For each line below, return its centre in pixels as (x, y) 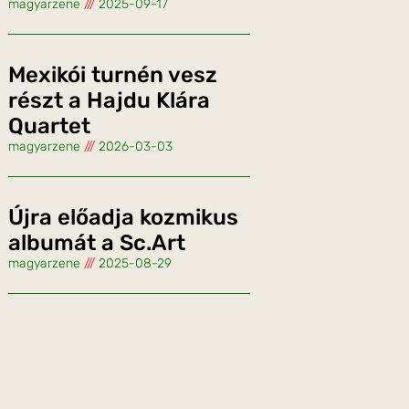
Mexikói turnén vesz (113, 75)
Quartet (49, 126)
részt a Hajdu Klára (109, 101)
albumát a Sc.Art (97, 243)
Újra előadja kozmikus (123, 218)
